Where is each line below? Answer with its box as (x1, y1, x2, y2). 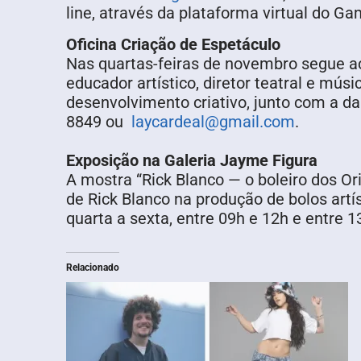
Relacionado (66, 261, 119, 273)
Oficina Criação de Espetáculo (66, 34, 280, 54)
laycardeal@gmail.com (131, 111, 295, 131)
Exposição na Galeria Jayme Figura (66, 150, 317, 170)
